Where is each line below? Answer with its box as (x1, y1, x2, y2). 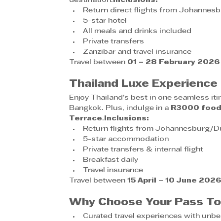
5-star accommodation (83, 136, 169, 143)
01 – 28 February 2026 (127, 59, 220, 66)
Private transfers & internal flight (83, 146, 204, 153)
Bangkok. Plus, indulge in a (69, 105, 171, 111)
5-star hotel (83, 17, 127, 24)
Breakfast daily (83, 156, 139, 163)
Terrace (69, 115, 103, 122)
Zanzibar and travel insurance (83, 48, 192, 55)
